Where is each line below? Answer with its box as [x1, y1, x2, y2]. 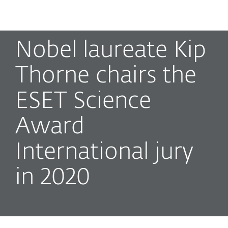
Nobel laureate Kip [15, 39, 206, 62]
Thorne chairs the [15, 65, 196, 88]
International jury [15, 141, 193, 164]
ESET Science [15, 90, 151, 113]
